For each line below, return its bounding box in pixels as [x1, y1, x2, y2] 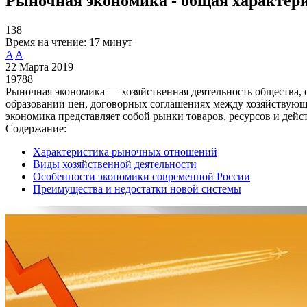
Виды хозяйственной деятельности [33, 158, 197, 170]
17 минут [89, 36, 132, 48]
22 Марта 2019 [5, 60, 73, 73]
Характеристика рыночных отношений [33, 145, 217, 158]
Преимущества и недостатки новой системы [33, 182, 241, 195]
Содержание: [5, 122, 66, 134]
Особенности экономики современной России [33, 170, 250, 182]
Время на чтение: [5, 36, 86, 48]
